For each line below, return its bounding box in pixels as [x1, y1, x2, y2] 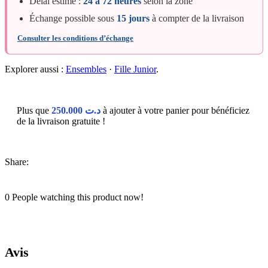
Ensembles [66, 64, 106, 75]
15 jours [117, 13, 150, 24]
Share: [5, 157, 29, 167]
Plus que [17, 105, 51, 116]
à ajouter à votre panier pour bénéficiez [100, 105, 249, 116]
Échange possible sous [29, 13, 117, 24]
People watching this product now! [12, 192, 144, 203]
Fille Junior [114, 64, 156, 75]
